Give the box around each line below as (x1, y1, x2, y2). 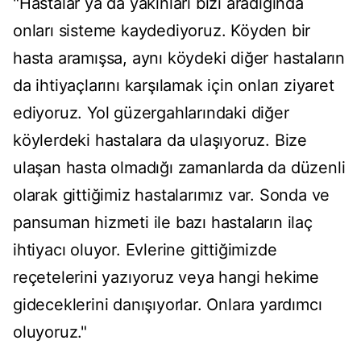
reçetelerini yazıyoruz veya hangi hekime (13, 268, 319, 288)
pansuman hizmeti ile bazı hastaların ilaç (13, 213, 313, 233)
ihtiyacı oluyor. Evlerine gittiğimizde (13, 240, 277, 260)
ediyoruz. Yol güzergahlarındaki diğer (13, 103, 289, 123)
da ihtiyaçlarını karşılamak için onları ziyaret (13, 76, 334, 96)
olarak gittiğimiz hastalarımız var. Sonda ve (13, 185, 330, 205)
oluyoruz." (13, 322, 88, 342)
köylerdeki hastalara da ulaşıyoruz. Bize (13, 131, 307, 151)
